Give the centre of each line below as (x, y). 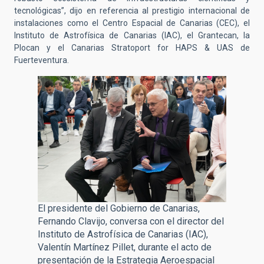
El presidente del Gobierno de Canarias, (119, 209)
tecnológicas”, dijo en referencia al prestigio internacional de (132, 11)
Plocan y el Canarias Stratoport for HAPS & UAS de (132, 48)
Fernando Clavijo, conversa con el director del (131, 222)
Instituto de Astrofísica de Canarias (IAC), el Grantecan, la (132, 36)
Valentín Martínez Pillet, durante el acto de (125, 247)
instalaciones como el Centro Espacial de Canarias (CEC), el (132, 23)
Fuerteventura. (42, 60)
